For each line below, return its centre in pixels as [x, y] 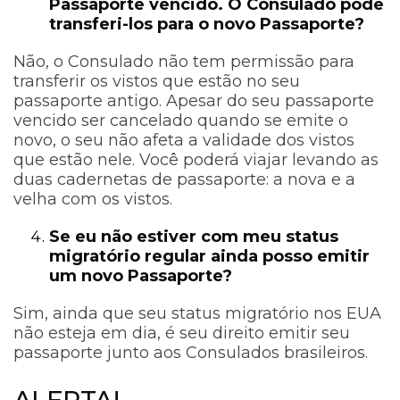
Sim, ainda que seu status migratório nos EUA [197, 314]
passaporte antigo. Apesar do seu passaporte [194, 101]
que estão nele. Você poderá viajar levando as [196, 160]
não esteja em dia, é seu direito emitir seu [182, 333]
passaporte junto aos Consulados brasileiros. [193, 353]
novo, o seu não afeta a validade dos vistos [184, 141]
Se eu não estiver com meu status [194, 237]
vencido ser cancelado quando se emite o [181, 121]
